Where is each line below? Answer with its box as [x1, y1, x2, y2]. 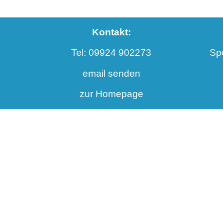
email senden [82, 68, 140, 79]
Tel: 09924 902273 [71, 47, 152, 58]
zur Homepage [79, 88, 143, 99]
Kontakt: [92, 27, 131, 38]
